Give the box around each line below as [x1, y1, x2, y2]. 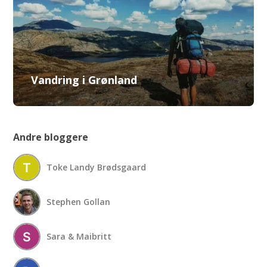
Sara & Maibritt [46, 231, 112, 243]
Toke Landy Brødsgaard [46, 162, 147, 173]
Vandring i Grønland [31, 72, 138, 87]
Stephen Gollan [46, 196, 111, 208]
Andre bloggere [13, 130, 89, 144]
